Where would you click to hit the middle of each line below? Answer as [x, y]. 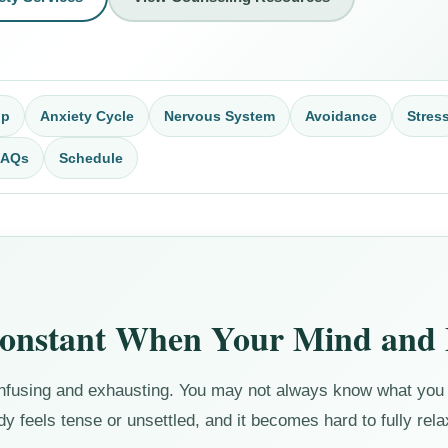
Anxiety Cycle [87, 115]
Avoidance [341, 115]
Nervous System [220, 115]
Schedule [91, 157]
